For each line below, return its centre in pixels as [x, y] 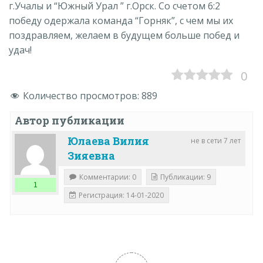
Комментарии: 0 [108, 177]
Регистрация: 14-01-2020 [121, 195]
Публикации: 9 [186, 177]
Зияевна [91, 156]
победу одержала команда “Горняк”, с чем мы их [121, 21]
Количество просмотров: [82, 96]
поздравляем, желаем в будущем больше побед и [124, 36]
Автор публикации [70, 121]
